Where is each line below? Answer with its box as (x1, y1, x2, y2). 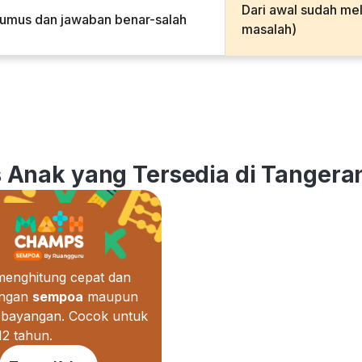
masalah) (242, 21, 297, 37)
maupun (83, 288, 138, 305)
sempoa (32, 288, 83, 305)
